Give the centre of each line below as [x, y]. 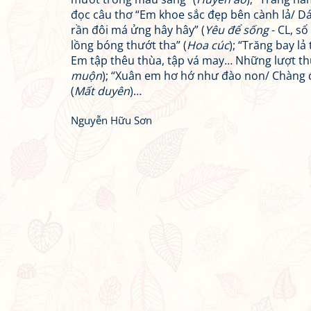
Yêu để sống [237, 30]
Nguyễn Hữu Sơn [111, 120]
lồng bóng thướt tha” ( [129, 45]
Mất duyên [102, 91]
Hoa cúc [208, 45]
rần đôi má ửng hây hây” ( [138, 30]
